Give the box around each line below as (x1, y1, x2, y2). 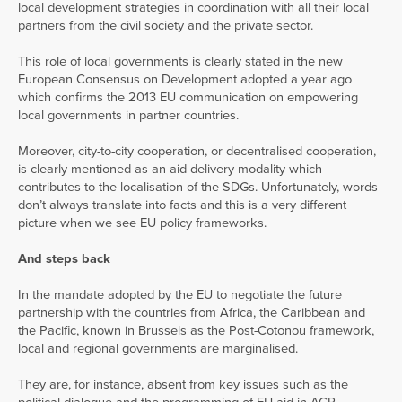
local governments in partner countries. (18, 108, 239, 123)
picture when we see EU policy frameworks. (18, 215, 267, 231)
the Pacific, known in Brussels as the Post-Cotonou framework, (18, 323, 374, 338)
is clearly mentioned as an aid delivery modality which (18, 162, 322, 177)
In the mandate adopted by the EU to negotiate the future (18, 287, 342, 302)
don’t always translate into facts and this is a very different (18, 197, 346, 213)
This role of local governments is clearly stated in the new (18, 54, 343, 69)
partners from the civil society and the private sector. (18, 18, 313, 33)
